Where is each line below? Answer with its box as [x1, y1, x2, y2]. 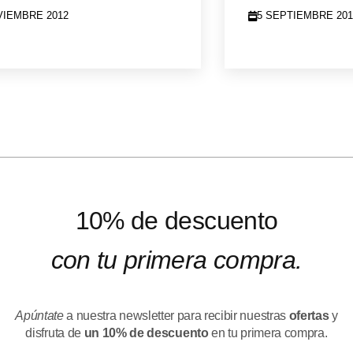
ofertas [288, 309, 329, 323]
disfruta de [25, 326, 84, 340]
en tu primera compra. [208, 326, 328, 340]
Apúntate [15, 309, 64, 323]
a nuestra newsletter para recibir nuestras [63, 309, 289, 323]
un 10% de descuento [84, 326, 209, 340]
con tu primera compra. [50, 246, 303, 275]
